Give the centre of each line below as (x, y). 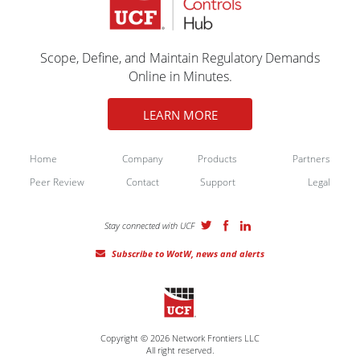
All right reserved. (180, 350)
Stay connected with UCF (149, 225)
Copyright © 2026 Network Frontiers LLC (180, 338)
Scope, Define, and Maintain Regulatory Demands (180, 57)
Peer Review (57, 182)
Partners (311, 158)
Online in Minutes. (180, 76)
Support (217, 182)
